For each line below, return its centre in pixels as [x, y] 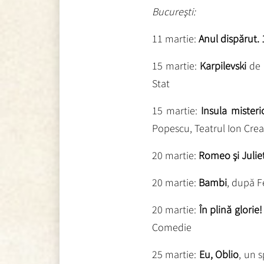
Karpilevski [223, 65]
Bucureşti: [174, 11]
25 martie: [175, 254]
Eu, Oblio [219, 254]
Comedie [171, 227]
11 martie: [174, 38]
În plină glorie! [230, 209]
